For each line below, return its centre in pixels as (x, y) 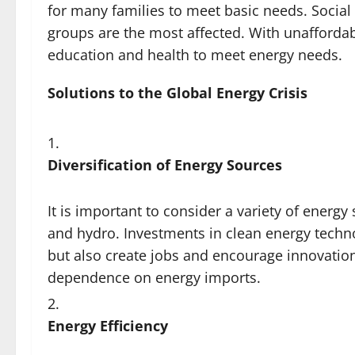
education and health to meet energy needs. (195, 55)
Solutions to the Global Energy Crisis (177, 93)
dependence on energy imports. (154, 277)
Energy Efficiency (108, 326)
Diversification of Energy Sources (165, 165)
